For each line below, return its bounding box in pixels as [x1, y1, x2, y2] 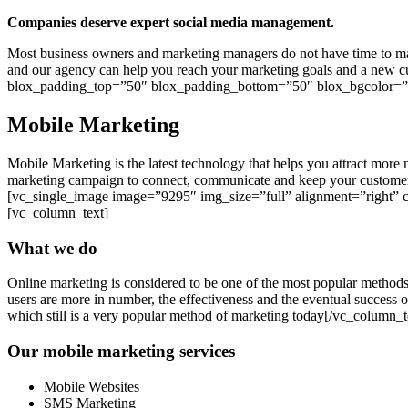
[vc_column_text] [7, 205, 108, 221]
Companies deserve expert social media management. [7, 15, 334, 31]
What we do [7, 238, 97, 258]
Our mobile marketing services [7, 342, 235, 362]
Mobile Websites [44, 378, 139, 394]
